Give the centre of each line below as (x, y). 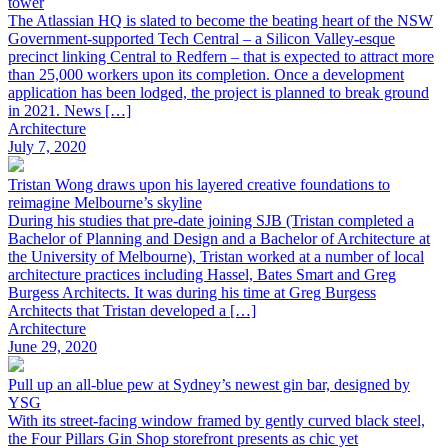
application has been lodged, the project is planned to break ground (218, 92)
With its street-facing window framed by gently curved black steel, (216, 420)
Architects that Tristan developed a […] (132, 310)
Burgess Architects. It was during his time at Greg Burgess (192, 292)
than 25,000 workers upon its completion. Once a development (206, 74)
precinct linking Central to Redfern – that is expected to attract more (221, 56)
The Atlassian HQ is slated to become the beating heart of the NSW (220, 20)
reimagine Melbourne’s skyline (105, 202)
